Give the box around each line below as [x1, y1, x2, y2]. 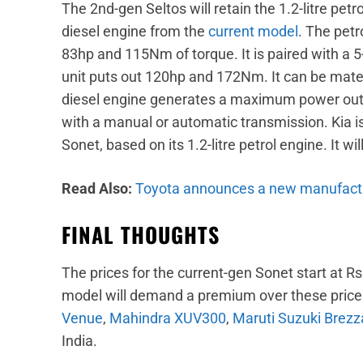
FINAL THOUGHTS [62, 218, 220, 250]
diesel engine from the [62, 22, 208, 40]
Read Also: [62, 179, 135, 197]
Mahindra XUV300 [109, 309, 226, 327]
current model [208, 22, 298, 40]
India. [62, 331, 97, 349]
